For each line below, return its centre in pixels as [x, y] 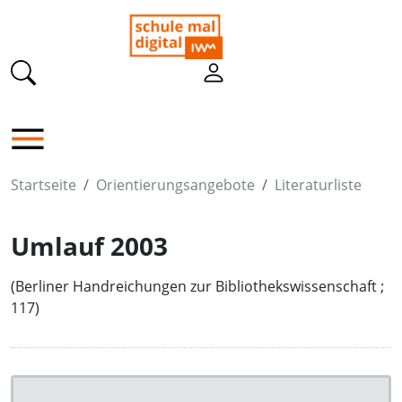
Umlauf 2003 [89, 246]
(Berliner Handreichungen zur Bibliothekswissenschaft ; [197, 286]
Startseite [44, 185]
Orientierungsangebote [175, 185]
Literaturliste [318, 185]
